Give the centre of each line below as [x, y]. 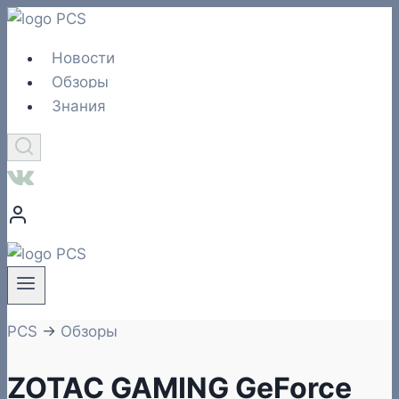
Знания [79, 106]
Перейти [37, 18]
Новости [84, 58]
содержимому [59, 66]
